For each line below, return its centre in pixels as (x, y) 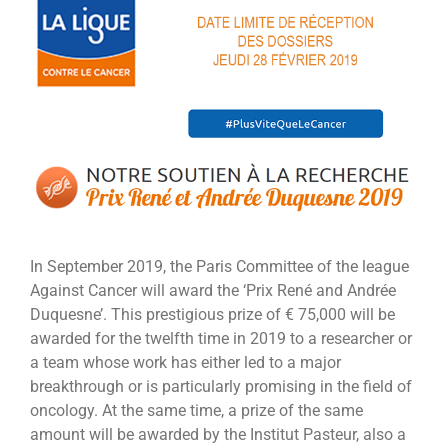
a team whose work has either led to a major (185, 362)
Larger (51, 16)
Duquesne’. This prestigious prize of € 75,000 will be (212, 314)
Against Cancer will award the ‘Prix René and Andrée (213, 290)
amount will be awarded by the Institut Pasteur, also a (218, 434)
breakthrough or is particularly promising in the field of (221, 386)
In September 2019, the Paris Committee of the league (219, 266)
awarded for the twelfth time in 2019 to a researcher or (221, 338)
